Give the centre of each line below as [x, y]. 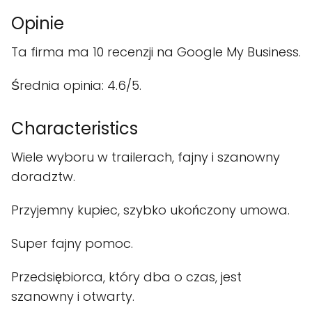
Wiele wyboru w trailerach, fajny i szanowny [146, 157]
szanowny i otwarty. [73, 296]
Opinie [38, 23]
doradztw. [43, 177]
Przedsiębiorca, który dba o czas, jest [126, 277]
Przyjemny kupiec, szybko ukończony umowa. [150, 210]
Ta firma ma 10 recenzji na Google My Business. [156, 52]
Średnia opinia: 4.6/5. [76, 85]
